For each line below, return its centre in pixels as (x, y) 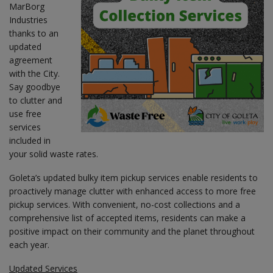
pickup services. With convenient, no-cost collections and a (125, 204)
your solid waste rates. (54, 154)
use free (25, 113)
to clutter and (36, 100)
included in (30, 140)
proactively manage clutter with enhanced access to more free (133, 191)
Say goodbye (35, 87)
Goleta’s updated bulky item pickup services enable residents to (133, 177)
